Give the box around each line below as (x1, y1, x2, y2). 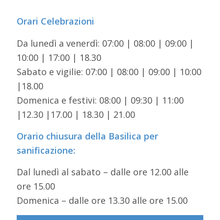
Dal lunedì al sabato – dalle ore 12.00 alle (16, 166, 189, 178)
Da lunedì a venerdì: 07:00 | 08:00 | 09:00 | (16, 37, 194, 49)
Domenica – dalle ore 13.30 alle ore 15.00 (16, 194, 188, 207)
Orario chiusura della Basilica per (16, 130, 158, 142)
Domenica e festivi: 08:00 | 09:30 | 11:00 (16, 94, 184, 106)
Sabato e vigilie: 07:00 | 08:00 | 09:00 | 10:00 (16, 65, 201, 78)
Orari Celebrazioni (16, 15, 94, 27)
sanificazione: (16, 144, 75, 156)
